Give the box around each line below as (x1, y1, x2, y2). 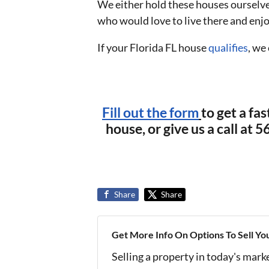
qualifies (208, 40, 248, 54)
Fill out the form (102, 104, 199, 121)
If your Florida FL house (97, 40, 208, 54)
